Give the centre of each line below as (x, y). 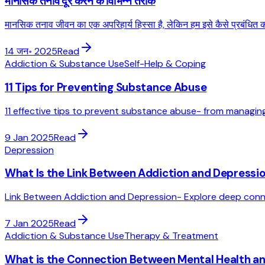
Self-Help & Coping (165, 64)
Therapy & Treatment (171, 236)
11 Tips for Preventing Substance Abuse (106, 87)
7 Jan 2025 (29, 224)
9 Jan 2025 (29, 137)
